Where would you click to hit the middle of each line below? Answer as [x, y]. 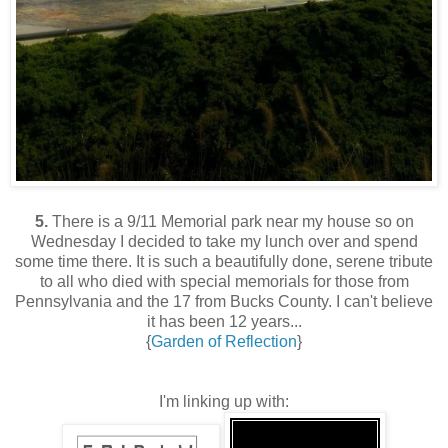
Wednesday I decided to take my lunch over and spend [224, 241]
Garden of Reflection [224, 341]
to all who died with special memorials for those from [224, 281]
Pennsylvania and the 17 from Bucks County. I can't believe [224, 301]
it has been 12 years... [224, 321]
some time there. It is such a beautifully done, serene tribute [224, 261]
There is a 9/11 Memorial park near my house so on [230, 221]
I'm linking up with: [224, 401]
